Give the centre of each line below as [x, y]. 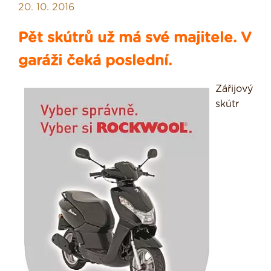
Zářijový [234, 89]
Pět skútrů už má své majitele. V [135, 38]
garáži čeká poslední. [95, 61]
